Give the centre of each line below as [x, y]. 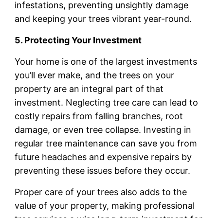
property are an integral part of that [89, 89]
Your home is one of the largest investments [106, 62]
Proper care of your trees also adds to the [101, 192]
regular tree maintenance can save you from [106, 144]
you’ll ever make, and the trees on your [95, 75]
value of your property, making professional [105, 206]
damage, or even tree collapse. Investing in [103, 130]
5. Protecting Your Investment [78, 40]
